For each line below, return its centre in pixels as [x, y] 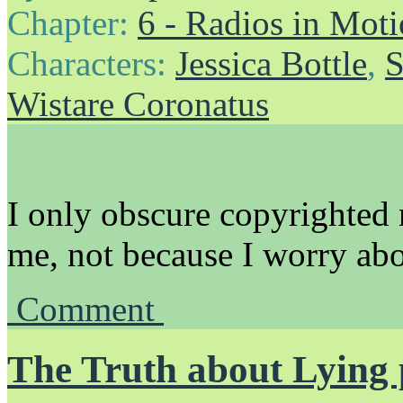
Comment [90, 309]
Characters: [91, 64]
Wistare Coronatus [138, 104]
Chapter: [72, 23]
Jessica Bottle [271, 64]
